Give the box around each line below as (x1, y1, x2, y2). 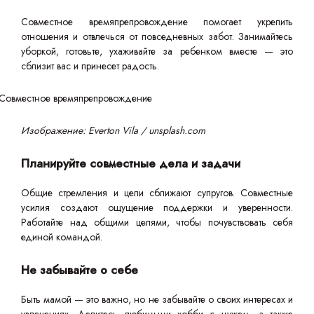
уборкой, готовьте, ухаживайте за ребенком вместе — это (21, 44, 293, 59)
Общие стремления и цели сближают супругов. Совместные (21, 186, 293, 200)
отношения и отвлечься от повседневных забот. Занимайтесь (21, 29, 293, 44)
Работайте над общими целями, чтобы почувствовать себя (21, 215, 293, 230)
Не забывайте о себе (21, 261, 138, 279)
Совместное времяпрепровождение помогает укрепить (21, 15, 293, 29)
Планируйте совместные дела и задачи (21, 155, 240, 172)
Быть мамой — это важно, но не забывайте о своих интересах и (21, 292, 293, 307)
